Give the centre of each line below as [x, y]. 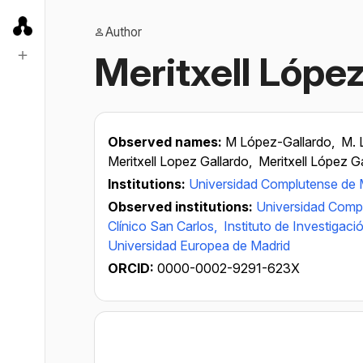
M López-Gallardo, [282, 142]
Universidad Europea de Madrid [199, 246]
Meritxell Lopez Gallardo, [181, 161]
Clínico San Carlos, [164, 226]
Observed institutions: [182, 207]
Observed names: [167, 142]
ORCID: [132, 268]
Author [124, 32]
